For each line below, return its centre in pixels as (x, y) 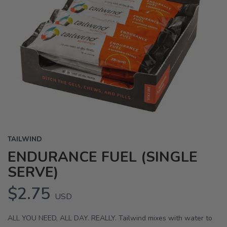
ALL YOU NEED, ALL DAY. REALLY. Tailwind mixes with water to (110, 218)
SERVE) (33, 172)
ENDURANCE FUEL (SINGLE (103, 157)
